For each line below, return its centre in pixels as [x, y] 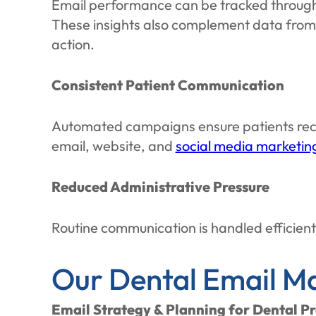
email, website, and [113, 146]
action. [73, 44]
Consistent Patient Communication [168, 85]
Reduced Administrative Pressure [160, 187]
